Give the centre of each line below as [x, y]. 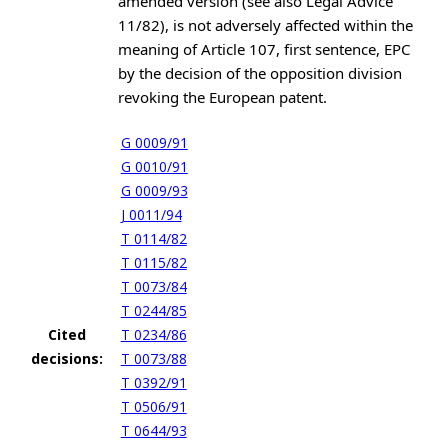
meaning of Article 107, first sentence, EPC [263, 48]
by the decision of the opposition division [259, 72]
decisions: [66, 358]
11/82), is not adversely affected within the [265, 24]
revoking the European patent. [222, 96]
